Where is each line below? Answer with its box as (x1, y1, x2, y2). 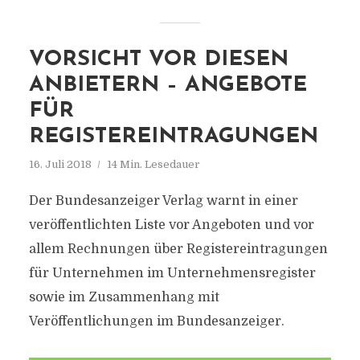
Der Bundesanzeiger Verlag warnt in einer (28, 194, 298, 208)
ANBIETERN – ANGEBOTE (28, 75, 307, 96)
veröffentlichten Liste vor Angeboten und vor (28, 218, 314, 232)
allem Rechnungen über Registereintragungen (28, 242, 328, 256)
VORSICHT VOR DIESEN (28, 49, 288, 71)
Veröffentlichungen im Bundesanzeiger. (28, 314, 284, 329)
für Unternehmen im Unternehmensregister (28, 266, 316, 280)
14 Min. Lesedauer (106, 158, 200, 170)
